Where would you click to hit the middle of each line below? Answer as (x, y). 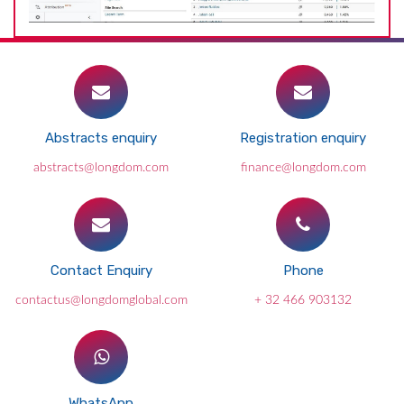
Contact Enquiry (101, 270)
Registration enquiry (303, 138)
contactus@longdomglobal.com (101, 300)
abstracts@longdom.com (101, 167)
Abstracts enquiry (101, 138)
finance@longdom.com (303, 167)
